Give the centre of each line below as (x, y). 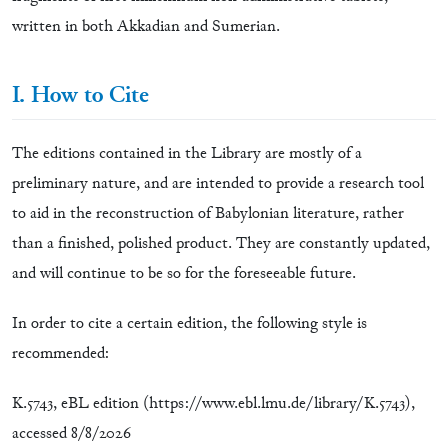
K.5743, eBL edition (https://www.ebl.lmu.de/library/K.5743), (213, 404)
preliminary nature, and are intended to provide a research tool (218, 184)
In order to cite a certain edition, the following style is (189, 324)
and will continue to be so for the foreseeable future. (184, 274)
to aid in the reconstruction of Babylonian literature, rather (208, 214)
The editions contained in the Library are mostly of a (187, 154)
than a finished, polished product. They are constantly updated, (221, 244)
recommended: (60, 354)
